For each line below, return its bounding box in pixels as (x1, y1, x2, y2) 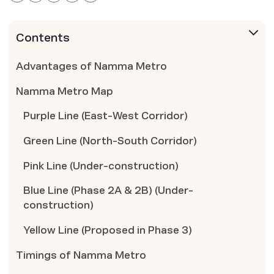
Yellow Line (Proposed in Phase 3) (23, 224, 193, 235)
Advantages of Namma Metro (15, 61, 167, 72)
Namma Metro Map (15, 86, 113, 97)
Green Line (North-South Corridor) (23, 136, 198, 147)
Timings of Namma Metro (15, 250, 146, 261)
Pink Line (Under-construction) (23, 160, 179, 171)
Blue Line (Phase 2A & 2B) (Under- (23, 185, 194, 196)
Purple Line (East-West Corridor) (23, 111, 188, 122)
